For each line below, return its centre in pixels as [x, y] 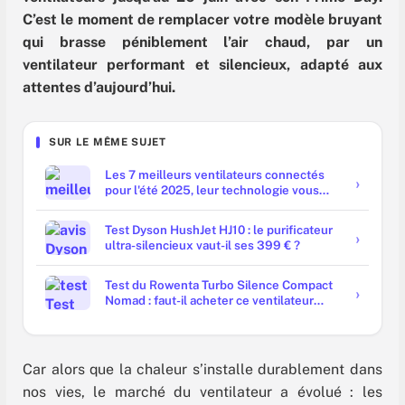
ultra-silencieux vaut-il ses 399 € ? [202, 245]
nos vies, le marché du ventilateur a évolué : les [202, 391]
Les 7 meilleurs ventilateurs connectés [215, 175]
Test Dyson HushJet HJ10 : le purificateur [219, 230]
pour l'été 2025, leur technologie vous [212, 190]
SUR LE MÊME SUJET [108, 142]
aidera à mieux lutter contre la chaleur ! [214, 206]
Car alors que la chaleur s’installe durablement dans [202, 369]
